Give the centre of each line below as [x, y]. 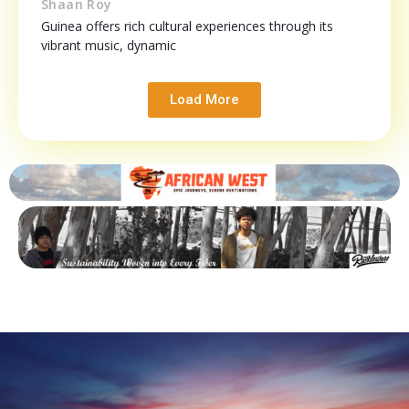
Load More [204, 99]
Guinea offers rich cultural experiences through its [187, 26]
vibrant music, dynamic [109, 45]
